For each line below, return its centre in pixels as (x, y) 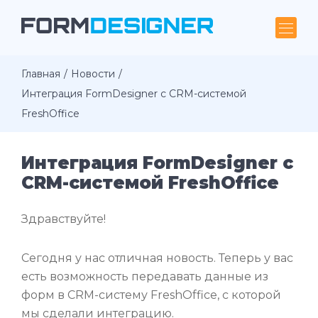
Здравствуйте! (64, 219)
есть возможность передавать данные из (145, 276)
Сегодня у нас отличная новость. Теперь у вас (157, 258)
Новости (93, 74)
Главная (41, 74)
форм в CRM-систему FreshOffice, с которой (151, 295)
